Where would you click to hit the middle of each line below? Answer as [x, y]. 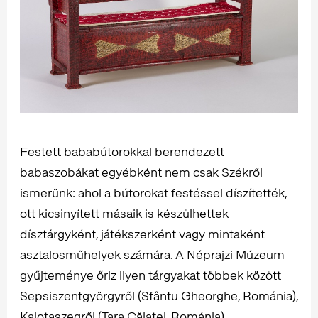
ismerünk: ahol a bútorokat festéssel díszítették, [153, 192]
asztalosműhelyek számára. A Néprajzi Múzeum [152, 254]
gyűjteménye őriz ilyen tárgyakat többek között [150, 275]
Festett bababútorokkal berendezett [122, 151]
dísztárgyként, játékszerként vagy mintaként [142, 234]
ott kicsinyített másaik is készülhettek [124, 213]
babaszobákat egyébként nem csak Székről [141, 172]
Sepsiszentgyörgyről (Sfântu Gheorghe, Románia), [159, 295]
